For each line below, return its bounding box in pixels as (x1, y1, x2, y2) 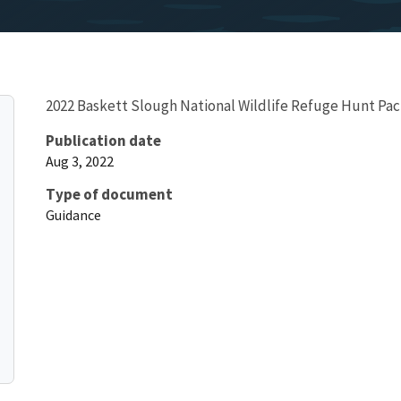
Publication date (46, 130, 161, 150)
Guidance (46, 205, 101, 224)
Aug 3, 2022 (46, 151, 114, 170)
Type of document (46, 183, 173, 204)
